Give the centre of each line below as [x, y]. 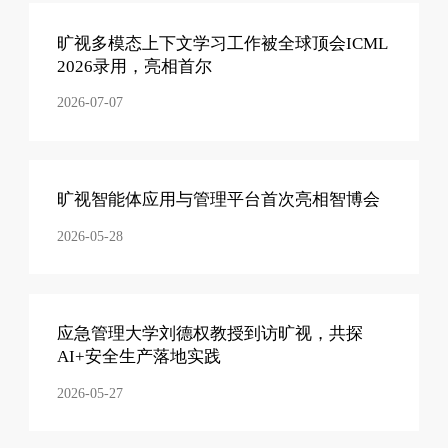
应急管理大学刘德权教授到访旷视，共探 [210, 334]
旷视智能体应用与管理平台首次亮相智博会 [219, 200]
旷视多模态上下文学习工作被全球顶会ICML [222, 43]
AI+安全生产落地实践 [139, 357]
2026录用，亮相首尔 [135, 66]
